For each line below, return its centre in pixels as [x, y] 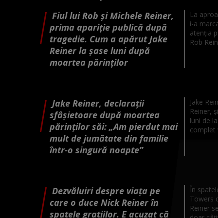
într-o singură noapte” [96, 150]
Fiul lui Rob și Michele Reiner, [113, 15]
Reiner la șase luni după [100, 50]
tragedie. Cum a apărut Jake [109, 39]
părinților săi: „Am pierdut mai [114, 126]
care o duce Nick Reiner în [104, 202]
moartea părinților [89, 62]
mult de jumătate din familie [109, 138]
